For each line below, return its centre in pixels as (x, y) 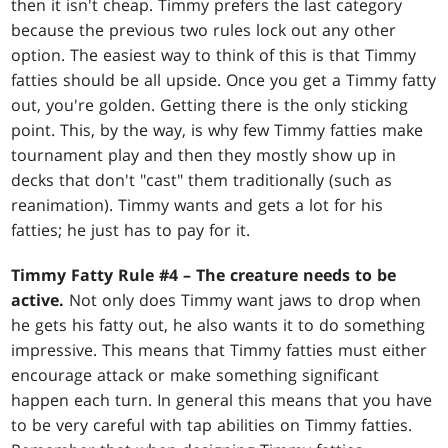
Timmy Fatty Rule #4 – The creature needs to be (204, 275)
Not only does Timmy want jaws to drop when (243, 300)
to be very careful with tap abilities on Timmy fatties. (212, 425)
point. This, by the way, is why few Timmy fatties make (217, 130)
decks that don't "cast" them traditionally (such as (202, 180)
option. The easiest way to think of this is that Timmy (214, 55)
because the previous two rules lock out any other (204, 30)
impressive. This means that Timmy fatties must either (219, 350)
